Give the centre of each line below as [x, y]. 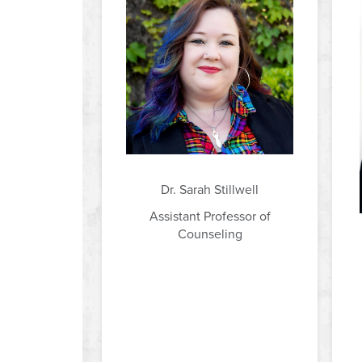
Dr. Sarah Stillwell [210, 189]
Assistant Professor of [210, 216]
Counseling [210, 234]
